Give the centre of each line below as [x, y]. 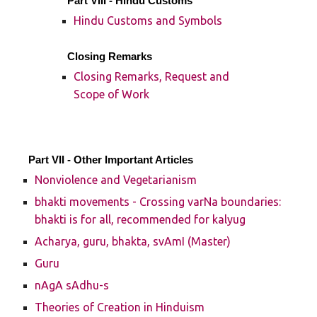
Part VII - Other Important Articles [111, 160]
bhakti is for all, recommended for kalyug [140, 219]
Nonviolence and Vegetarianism [116, 180]
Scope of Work [112, 94]
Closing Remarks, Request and [152, 76]
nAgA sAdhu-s [72, 285]
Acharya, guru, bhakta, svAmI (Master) [133, 241]
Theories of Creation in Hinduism [120, 307]
